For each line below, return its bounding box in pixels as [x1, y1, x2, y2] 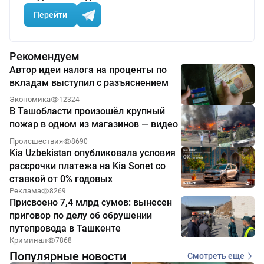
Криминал [9, 235, 47, 245]
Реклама [9, 186, 41, 195]
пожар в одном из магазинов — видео [9, 118, 178, 130]
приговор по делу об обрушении [9, 209, 152, 221]
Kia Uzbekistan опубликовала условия [9, 147, 176, 159]
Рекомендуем [9, 50, 80, 63]
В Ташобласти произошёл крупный [9, 105, 165, 117]
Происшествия [9, 136, 63, 146]
